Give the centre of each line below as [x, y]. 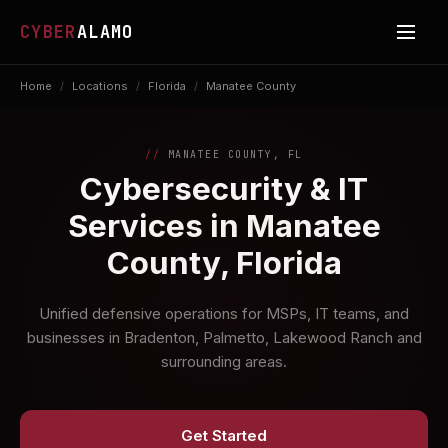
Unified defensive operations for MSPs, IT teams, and [224, 313]
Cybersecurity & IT [224, 189]
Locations [100, 86]
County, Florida [224, 263]
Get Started [224, 435]
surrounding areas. [224, 361]
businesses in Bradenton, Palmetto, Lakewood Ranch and [224, 337]
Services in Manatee [224, 226]
